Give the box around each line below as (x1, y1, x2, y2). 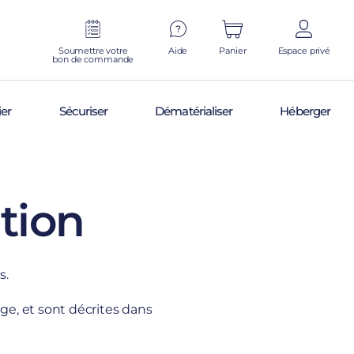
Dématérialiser (155, 104, 233, 119)
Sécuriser (58, 104, 108, 119)
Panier (219, 45, 247, 56)
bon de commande (52, 54, 134, 65)
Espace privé (277, 45, 330, 56)
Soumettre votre (58, 45, 128, 56)
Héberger (280, 104, 330, 119)
